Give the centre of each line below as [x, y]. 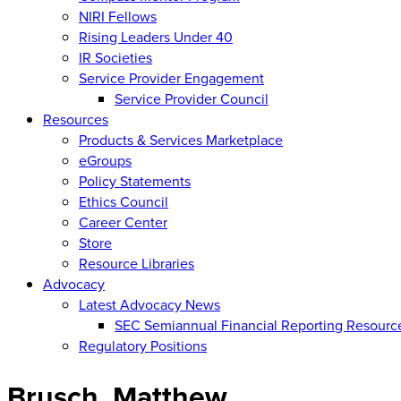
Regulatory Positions [143, 346]
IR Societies [115, 57]
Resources [76, 119]
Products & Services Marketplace [181, 140]
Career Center [123, 222]
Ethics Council [124, 201]
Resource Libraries [137, 263]
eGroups [105, 160]
